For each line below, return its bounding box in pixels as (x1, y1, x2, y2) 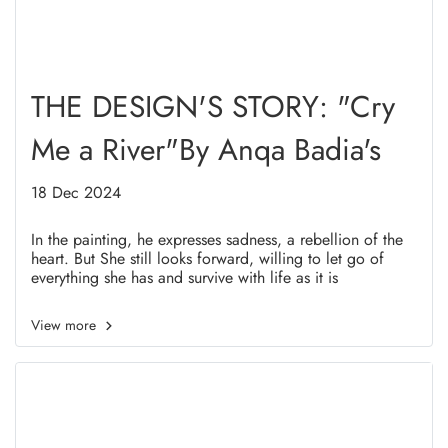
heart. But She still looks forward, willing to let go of (31, 247, 384, 270)
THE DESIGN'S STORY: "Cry (31, 85, 395, 128)
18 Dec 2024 (31, 181, 121, 204)
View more (31, 315, 100, 335)
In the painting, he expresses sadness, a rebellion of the (31, 228, 403, 251)
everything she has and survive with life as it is (31, 266, 338, 289)
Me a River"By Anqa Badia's (31, 128, 381, 171)
